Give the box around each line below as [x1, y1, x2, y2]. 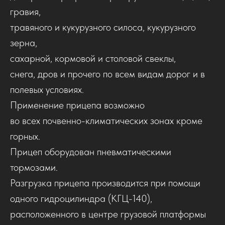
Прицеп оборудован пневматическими [10, 145, 171, 158]
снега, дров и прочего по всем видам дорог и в [10, 67, 205, 80]
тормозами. [10, 161, 58, 173]
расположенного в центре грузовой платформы [10, 207, 206, 220]
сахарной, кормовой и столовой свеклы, [10, 52, 176, 64]
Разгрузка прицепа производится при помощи [10, 176, 200, 189]
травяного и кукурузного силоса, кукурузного [10, 21, 196, 33]
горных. [10, 130, 40, 142]
